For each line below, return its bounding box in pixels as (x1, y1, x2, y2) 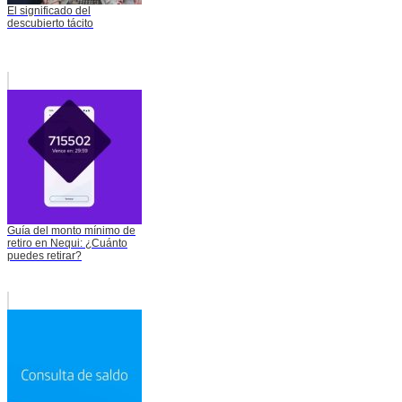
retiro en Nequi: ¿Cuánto (7, 237, 127, 250)
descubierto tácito (7, 17, 93, 31)
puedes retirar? (7, 249, 82, 263)
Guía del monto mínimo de (7, 224, 135, 238)
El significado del (7, 4, 91, 18)
